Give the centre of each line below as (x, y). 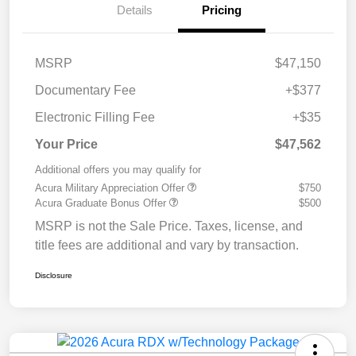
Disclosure (54, 275)
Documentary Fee (85, 90)
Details (134, 10)
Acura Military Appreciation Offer (111, 188)
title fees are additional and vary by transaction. (167, 245)
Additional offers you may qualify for (118, 169)
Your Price (66, 144)
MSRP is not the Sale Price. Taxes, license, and (169, 226)
